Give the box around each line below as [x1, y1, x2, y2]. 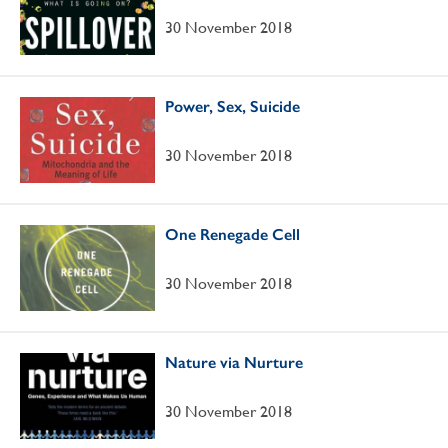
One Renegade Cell [165, 225, 300, 244]
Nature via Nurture [165, 353, 303, 372]
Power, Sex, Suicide [165, 97, 300, 116]
